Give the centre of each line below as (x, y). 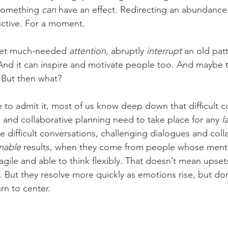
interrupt (164, 51)
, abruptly (126, 51)
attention (88, 51)
